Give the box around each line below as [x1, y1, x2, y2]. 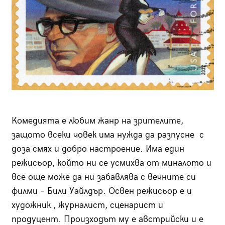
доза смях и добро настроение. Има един [11, 144, 184, 155]
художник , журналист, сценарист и [11, 200, 163, 211]
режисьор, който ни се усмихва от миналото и [11, 158, 211, 169]
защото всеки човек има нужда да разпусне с [11, 130, 204, 141]
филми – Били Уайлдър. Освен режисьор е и [11, 186, 192, 197]
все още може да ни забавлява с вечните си [11, 172, 196, 183]
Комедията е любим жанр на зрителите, [11, 116, 183, 127]
